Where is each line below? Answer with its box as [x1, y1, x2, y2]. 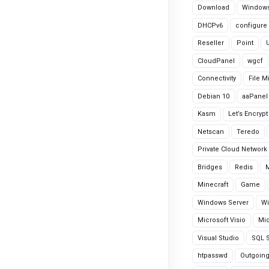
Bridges [198, 163, 222, 171]
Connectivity [198, 74, 236, 82]
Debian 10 [198, 92, 229, 100]
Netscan [198, 127, 224, 136]
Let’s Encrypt [228, 110, 268, 118]
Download [198, 4, 229, 11]
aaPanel [242, 92, 268, 100]
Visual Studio [198, 234, 239, 242]
